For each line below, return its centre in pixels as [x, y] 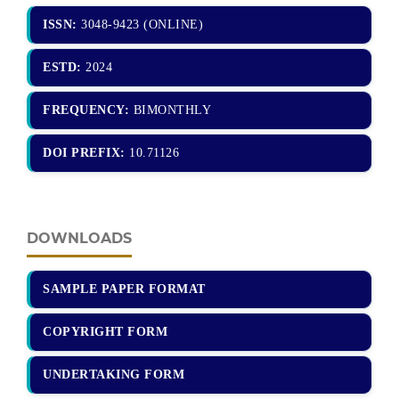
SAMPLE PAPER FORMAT [124, 289]
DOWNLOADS [79, 238]
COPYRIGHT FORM [105, 331]
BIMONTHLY [170, 110]
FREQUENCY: [86, 110]
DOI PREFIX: [84, 152]
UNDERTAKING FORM [114, 374]
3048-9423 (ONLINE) [140, 24]
